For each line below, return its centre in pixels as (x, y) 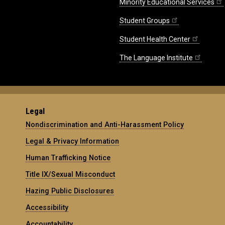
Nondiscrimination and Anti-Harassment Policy (105, 124)
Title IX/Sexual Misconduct (71, 174)
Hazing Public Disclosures (70, 191)
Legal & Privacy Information (73, 141)
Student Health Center (155, 39)
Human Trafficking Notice (68, 157)
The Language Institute (156, 58)
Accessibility (47, 207)
